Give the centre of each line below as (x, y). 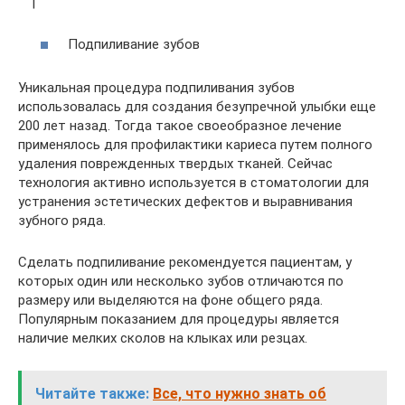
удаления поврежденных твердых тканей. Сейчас (175, 164)
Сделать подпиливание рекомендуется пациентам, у (185, 262)
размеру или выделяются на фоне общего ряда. (170, 300)
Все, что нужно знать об (240, 394)
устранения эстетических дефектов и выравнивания (185, 202)
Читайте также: (92, 394)
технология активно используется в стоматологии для (193, 183)
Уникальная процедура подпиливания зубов (156, 88)
